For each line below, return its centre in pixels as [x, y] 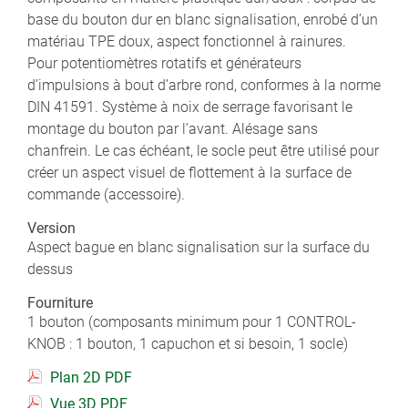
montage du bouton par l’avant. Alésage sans [173, 128]
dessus [50, 269]
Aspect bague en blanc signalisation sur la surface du [199, 247]
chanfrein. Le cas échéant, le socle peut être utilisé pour [203, 150]
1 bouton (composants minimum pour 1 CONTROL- [192, 321]
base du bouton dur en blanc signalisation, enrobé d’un [203, 19]
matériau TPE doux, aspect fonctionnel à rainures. [187, 41]
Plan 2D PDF [91, 377]
